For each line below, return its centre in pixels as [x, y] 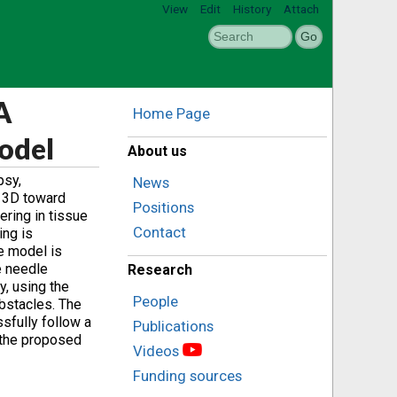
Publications [173, 326]
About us [157, 151]
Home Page [171, 113]
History [252, 9]
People [156, 301]
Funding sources [187, 376]
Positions [163, 207]
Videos [156, 351]
